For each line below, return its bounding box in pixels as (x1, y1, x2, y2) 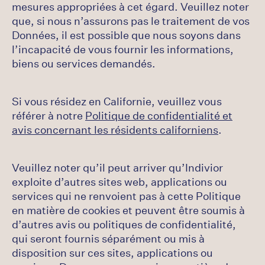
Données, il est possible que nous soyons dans (12, 28, 241, 42)
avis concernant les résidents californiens (12, 122, 218, 137)
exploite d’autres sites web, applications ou (12, 174, 227, 189)
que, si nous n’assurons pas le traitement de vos (12, 14, 250, 28)
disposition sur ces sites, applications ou (12, 245, 213, 260)
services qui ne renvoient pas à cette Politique (12, 189, 241, 203)
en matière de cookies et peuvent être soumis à (12, 203, 245, 217)
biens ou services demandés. (12, 56, 156, 70)
